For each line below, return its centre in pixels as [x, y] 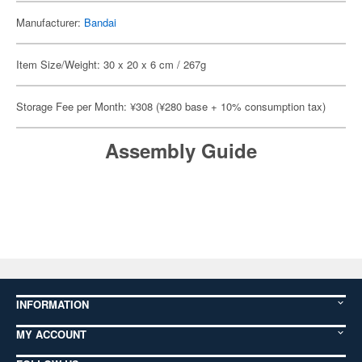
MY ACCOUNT [51, 334]
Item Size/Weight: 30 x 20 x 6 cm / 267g [111, 64]
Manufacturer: [50, 22]
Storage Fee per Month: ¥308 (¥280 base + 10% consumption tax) [171, 106]
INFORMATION [53, 304]
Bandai [100, 22]
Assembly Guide [181, 150]
